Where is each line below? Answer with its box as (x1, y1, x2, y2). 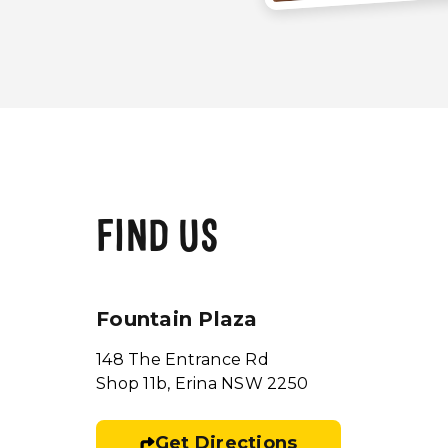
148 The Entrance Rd (96, 350, 269, 369)
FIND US (96, 218, 218, 262)
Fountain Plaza (96, 307, 258, 331)
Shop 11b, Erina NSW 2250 (96, 374, 308, 393)
